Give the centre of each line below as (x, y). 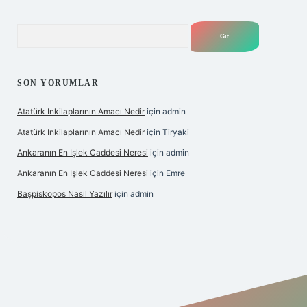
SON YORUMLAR (58, 83)
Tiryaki (176, 132)
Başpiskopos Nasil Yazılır (65, 194)
